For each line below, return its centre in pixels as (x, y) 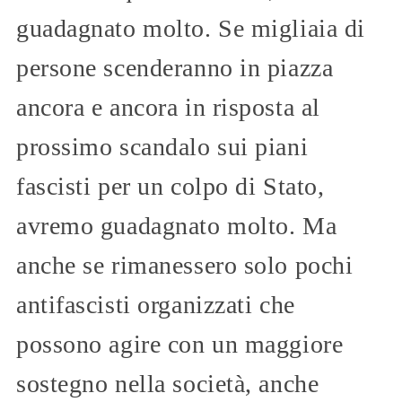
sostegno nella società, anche (168, 383)
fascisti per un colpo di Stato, (170, 186)
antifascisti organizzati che (156, 304)
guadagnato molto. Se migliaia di (191, 28)
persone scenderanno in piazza (175, 67)
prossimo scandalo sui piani (162, 146)
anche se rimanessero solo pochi (185, 265)
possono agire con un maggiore (180, 344)
